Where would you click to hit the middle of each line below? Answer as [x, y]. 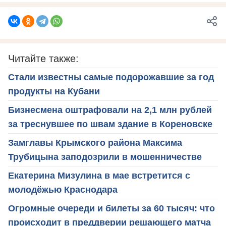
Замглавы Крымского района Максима [95, 143]
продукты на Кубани [54, 92]
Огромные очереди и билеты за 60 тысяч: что [111, 209]
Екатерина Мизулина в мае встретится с [99, 176]
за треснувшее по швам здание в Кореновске [110, 124]
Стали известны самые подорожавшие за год [111, 77]
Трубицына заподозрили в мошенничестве [105, 157]
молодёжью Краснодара [63, 190]
